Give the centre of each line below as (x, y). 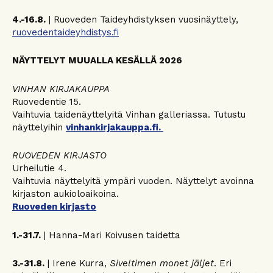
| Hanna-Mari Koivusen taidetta (111, 235)
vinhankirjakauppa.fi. (115, 127)
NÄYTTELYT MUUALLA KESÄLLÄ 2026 (97, 60)
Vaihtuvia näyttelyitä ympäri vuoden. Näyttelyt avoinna (133, 181)
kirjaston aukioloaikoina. (66, 194)
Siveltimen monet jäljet (162, 263)
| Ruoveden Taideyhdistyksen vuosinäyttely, (142, 19)
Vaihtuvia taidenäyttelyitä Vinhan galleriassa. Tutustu (129, 114)
